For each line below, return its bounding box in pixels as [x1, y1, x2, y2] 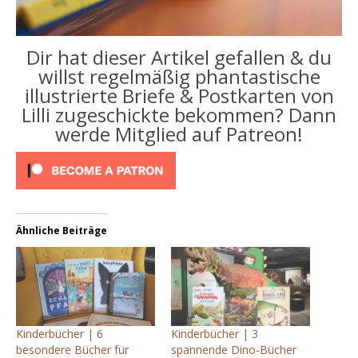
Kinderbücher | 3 [171, 326, 258, 342]
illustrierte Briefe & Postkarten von [24, 82, 334, 109]
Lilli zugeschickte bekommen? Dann [22, 101, 336, 128]
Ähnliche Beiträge [16, 223, 107, 237]
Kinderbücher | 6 [16, 326, 103, 342]
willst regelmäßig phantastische [38, 62, 320, 89]
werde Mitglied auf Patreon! [55, 120, 303, 147]
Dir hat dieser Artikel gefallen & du [26, 43, 332, 70]
